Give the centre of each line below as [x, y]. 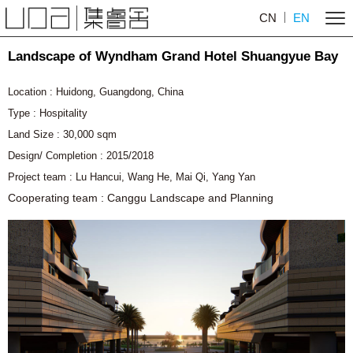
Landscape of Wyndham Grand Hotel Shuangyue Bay [173, 56]
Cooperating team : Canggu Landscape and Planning [141, 198]
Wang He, [152, 177]
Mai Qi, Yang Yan [216, 177]
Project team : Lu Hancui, [68, 177]
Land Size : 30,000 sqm [62, 134]
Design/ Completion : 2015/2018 [81, 156]
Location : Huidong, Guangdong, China [96, 92]
